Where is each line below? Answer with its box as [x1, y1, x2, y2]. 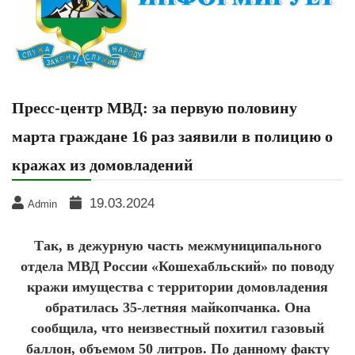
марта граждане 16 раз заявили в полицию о [12, 128, 333, 146]
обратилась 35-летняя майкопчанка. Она [44, 300, 311, 316]
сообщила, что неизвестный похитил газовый [31, 320, 324, 337]
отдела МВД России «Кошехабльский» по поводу [21, 258, 334, 275]
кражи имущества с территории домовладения [27, 279, 328, 296]
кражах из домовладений [12, 156, 193, 174]
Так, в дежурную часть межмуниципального [33, 238, 322, 254]
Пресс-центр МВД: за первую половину [12, 99, 297, 117]
